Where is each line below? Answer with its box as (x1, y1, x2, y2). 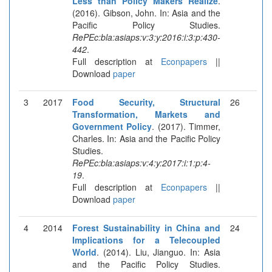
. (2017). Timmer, (152, 120, 221, 132)
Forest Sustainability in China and (72, 221, 220, 234)
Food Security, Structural (72, 95, 220, 108)
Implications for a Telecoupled (72, 233, 220, 246)
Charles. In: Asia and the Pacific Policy (72, 132, 220, 144)
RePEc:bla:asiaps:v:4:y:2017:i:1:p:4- (72, 156, 211, 169)
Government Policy (72, 120, 152, 132)
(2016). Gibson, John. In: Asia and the (72, 6, 220, 19)
